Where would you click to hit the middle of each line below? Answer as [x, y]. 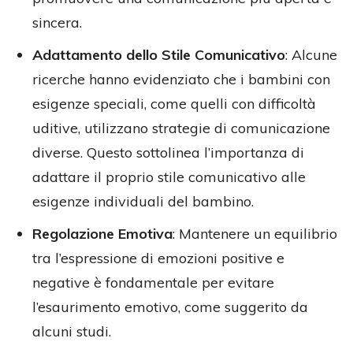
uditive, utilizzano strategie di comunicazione [181, 128]
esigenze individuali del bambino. [143, 201]
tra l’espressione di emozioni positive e [158, 258]
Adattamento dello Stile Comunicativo [159, 54]
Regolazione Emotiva [102, 233]
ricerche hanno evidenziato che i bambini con [181, 79]
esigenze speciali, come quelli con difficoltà [174, 103]
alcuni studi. [72, 331]
